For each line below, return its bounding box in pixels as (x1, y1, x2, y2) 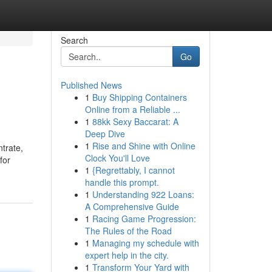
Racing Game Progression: (92, 212, 196, 225)
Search (60, 34, 88, 46)
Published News (60, 79, 122, 91)
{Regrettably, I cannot (92, 164, 175, 176)
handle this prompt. (84, 176, 159, 188)
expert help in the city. (84, 249, 169, 261)
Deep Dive (84, 127, 125, 140)
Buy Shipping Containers (92, 91, 187, 103)
